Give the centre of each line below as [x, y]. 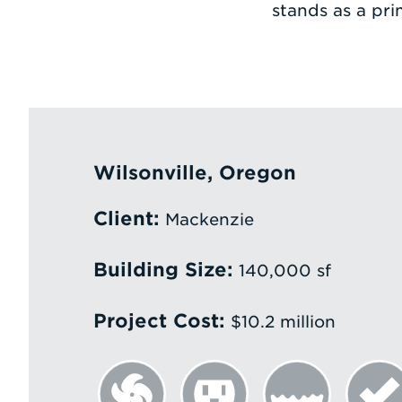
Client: [126, 218]
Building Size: [163, 270]
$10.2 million [280, 322]
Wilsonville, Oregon [194, 173]
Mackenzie [206, 219]
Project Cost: [159, 321]
